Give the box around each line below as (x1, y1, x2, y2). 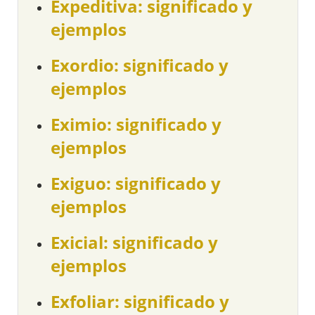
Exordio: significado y (51, 53, 229, 77)
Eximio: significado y (51, 112, 222, 136)
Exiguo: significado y (51, 172, 221, 195)
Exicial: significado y (51, 231, 219, 255)
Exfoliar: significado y (51, 290, 230, 314)
